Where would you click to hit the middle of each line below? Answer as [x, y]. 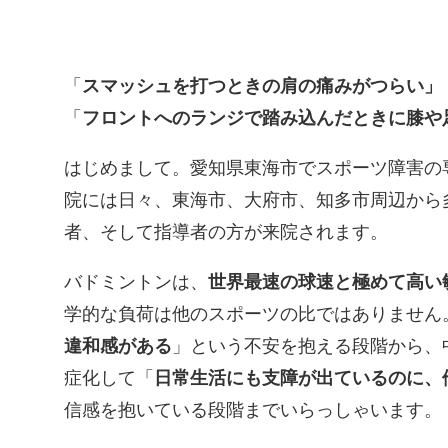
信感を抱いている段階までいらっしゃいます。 [253, 410]
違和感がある [118, 346]
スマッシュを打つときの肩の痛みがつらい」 [262, 86]
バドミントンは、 [136, 282]
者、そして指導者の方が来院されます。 [226, 232]
